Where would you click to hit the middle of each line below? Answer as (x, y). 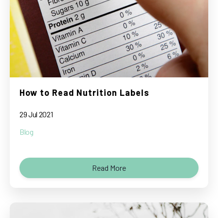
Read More (109, 168)
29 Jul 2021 (36, 114)
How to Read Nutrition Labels (84, 92)
